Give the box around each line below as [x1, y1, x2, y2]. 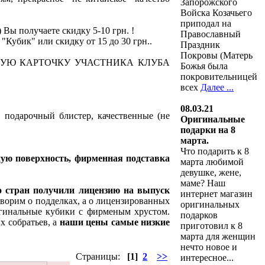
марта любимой [180, 157, 244, 167]
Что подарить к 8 [180, 146, 249, 156]
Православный [180, 29, 241, 39]
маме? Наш [180, 178, 225, 188]
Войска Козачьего [180, 8, 252, 18]
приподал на [180, 18, 231, 28]
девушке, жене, [180, 167, 241, 177]
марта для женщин [180, 231, 256, 241]
